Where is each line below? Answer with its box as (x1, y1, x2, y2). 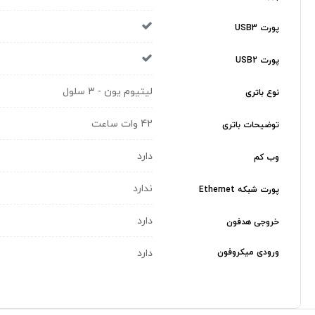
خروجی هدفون (226, 217, 279, 229)
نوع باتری (245, 87, 279, 99)
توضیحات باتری (222, 120, 279, 131)
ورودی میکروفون (217, 246, 279, 258)
